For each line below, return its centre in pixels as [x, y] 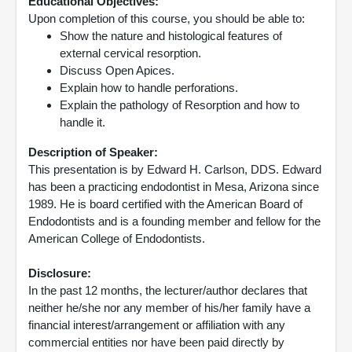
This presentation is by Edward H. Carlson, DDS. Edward [175, 169]
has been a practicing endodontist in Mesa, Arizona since [174, 187]
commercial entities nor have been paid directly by [156, 342]
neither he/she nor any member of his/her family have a [169, 308]
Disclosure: [60, 273]
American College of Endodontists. [117, 238]
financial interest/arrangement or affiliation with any [157, 325]
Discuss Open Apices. [117, 70]
